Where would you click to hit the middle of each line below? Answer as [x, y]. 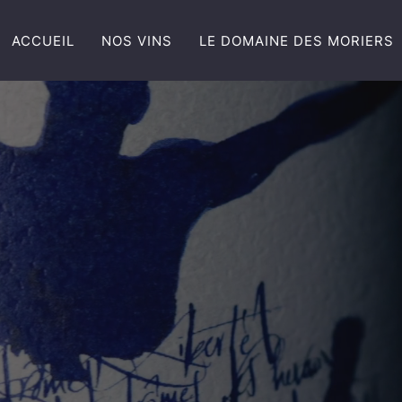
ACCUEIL [43, 40]
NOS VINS [137, 40]
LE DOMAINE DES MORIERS [297, 40]
